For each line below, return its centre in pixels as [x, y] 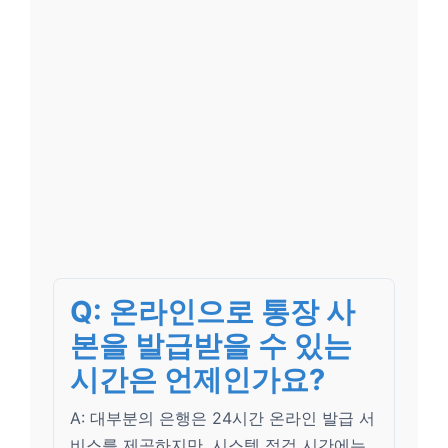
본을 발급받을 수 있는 [211, 345]
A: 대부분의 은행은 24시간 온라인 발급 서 [222, 418]
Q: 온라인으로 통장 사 [212, 311]
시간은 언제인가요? [197, 379]
